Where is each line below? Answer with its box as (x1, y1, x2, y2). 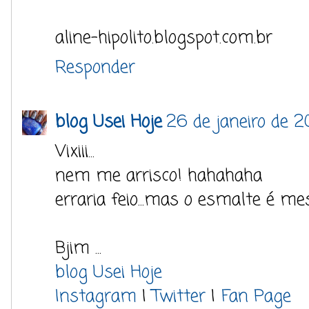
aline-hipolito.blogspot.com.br (55, 25, 272, 51)
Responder (55, 54, 135, 81)
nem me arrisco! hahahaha (55, 163, 262, 189)
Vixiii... (55, 139, 94, 165)
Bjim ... (55, 235, 101, 261)
